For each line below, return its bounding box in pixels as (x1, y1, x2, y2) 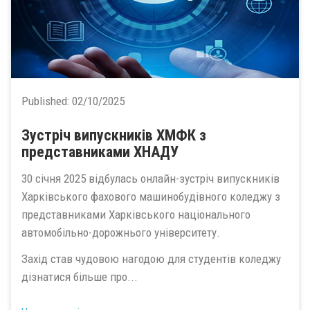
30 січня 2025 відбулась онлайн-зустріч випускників (21, 171, 280, 185)
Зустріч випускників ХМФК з (21, 127, 206, 144)
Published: (21, 94, 72, 108)
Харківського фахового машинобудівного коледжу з (21, 189, 280, 203)
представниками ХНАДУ (21, 143, 179, 161)
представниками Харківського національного (21, 207, 250, 221)
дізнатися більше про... (21, 270, 138, 284)
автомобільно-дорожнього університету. (21, 225, 220, 239)
